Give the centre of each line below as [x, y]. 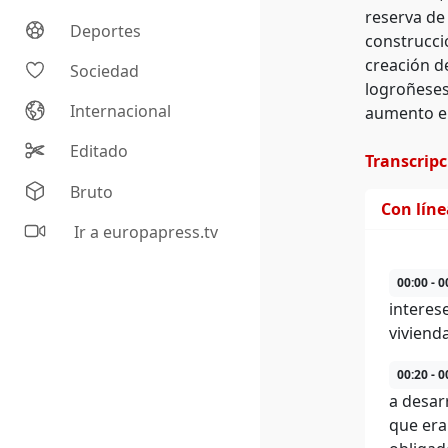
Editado [99, 151]
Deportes [106, 31]
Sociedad [105, 71]
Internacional [121, 111]
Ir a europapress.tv [144, 232]
